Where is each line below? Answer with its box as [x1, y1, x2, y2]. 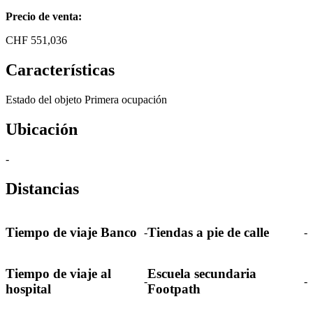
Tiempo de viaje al [6, 266, 111, 282]
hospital [6, 282, 51, 297]
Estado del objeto [6, 93, 82, 105]
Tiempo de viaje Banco [6, 225, 137, 240]
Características [6, 61, 115, 80]
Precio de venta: [6, 10, 82, 23]
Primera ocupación [85, 93, 167, 105]
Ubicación [6, 119, 78, 138]
